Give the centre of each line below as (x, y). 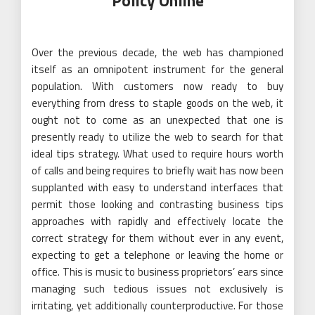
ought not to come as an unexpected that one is (157, 120)
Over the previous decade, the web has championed (157, 52)
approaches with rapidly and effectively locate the (157, 221)
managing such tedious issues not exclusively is (157, 288)
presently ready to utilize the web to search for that (157, 136)
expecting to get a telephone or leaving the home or (157, 255)
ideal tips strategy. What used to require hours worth (157, 153)
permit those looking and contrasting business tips (157, 204)
